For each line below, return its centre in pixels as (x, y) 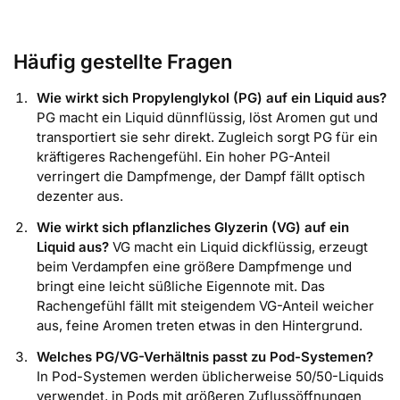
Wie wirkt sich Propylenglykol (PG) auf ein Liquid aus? (212, 97)
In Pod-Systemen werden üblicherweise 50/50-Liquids (210, 376)
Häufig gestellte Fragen (123, 61)
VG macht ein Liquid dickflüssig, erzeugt (238, 246)
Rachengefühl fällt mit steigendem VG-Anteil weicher (205, 305)
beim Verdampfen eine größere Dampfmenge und (194, 266)
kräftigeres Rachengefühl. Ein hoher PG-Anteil (183, 156)
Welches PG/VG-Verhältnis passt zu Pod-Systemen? (205, 356)
